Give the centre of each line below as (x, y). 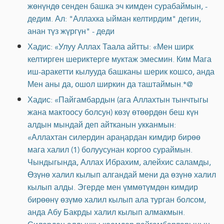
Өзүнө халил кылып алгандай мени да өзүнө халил (122, 174)
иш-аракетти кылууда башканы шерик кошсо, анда (121, 71)
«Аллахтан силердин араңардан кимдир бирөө (114, 137)
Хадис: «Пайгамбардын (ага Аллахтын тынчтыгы (118, 99)
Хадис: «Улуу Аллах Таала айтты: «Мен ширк (110, 46)
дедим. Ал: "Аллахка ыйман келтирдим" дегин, (114, 18)
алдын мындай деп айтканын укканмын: (102, 124)
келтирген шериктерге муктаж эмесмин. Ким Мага (119, 59)
